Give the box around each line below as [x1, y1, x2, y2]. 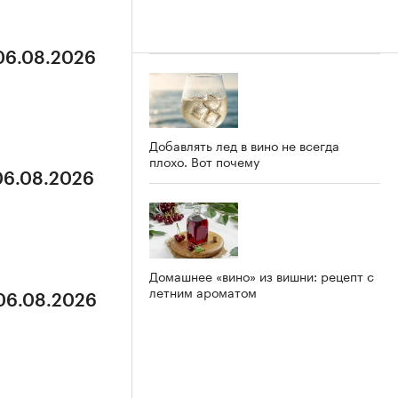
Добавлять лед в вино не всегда [149, 135, 339, 155]
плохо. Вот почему [149, 151, 259, 171]
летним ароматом [149, 282, 257, 302]
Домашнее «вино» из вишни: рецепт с [149, 266, 374, 286]
